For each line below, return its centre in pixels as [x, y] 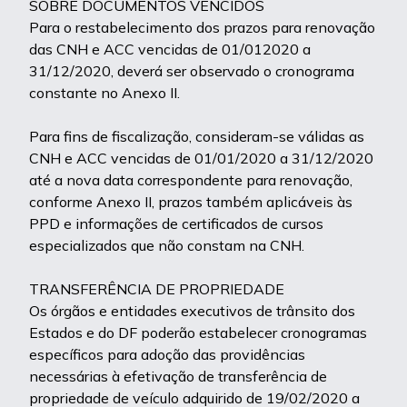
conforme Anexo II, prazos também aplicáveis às [191, 202]
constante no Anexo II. [104, 93]
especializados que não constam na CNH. [167, 245]
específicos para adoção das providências [167, 354]
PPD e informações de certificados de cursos [176, 223]
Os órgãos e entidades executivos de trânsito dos [192, 311]
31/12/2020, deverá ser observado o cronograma [192, 71]
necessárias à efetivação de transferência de [178, 376]
